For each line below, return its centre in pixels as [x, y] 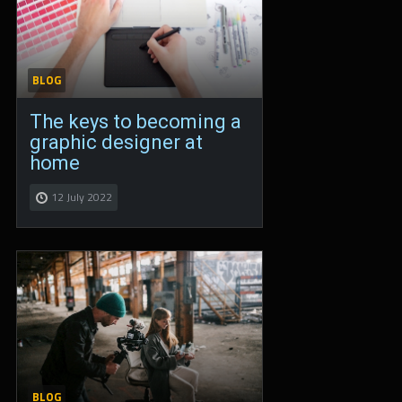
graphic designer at [116, 142]
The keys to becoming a [135, 121]
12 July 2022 [82, 197]
